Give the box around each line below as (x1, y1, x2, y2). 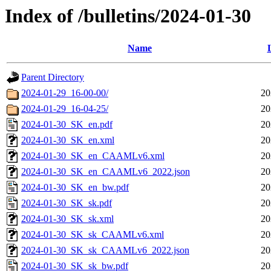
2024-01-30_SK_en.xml (21, 135, 114, 146)
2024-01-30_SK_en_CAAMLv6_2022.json (21, 166, 190, 177)
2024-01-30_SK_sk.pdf (21, 198, 112, 209)
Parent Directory (21, 72, 84, 83)
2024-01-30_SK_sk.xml (21, 214, 114, 224)
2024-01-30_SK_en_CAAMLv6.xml (21, 151, 165, 162)
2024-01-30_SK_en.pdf (21, 119, 113, 130)
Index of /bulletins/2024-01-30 (5, 5, 251, 27)
